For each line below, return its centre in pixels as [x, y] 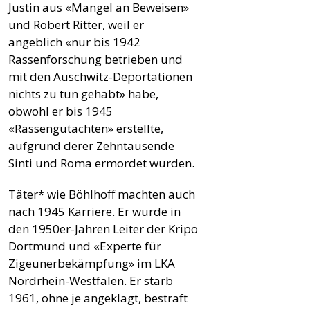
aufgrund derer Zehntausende [91, 145]
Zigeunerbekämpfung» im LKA [92, 263]
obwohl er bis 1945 [61, 111]
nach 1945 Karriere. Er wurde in [94, 211]
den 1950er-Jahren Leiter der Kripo [103, 228]
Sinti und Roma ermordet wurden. [101, 163]
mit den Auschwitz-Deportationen [100, 76]
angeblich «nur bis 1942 [74, 42]
